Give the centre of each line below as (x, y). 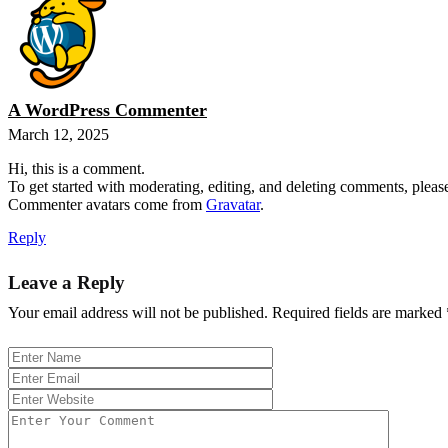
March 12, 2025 (58, 135)
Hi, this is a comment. (76, 169)
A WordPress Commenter (107, 110)
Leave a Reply (66, 283)
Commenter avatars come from (107, 205)
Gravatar (233, 205)
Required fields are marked (359, 313)
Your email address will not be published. (138, 313)
